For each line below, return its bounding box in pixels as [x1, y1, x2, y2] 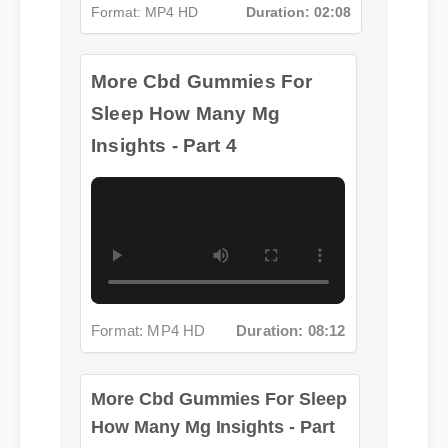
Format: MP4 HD [88, 260, 201, 277]
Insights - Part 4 [86, 17, 226, 38]
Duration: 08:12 [230, 260, 338, 277]
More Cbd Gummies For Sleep [89, 350, 342, 370]
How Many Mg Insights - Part [89, 377, 331, 398]
